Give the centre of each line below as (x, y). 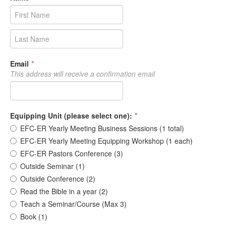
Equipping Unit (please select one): (71, 116)
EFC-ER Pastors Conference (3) (72, 153)
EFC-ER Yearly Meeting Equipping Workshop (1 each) (106, 141)
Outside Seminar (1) (52, 166)
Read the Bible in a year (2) (64, 191)
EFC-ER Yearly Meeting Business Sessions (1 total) (102, 128)
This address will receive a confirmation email (82, 74)
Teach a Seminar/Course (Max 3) (73, 204)
